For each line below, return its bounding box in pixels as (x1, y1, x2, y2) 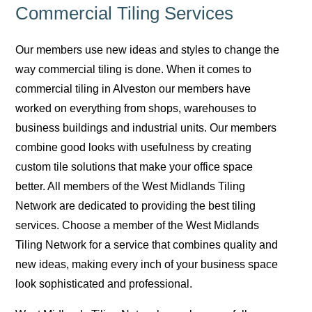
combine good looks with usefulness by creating (15, 141, 252, 153)
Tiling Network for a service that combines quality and (15, 238, 279, 251)
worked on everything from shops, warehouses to (15, 102, 257, 114)
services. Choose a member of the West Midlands (15, 219, 260, 231)
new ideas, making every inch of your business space (15, 258, 279, 270)
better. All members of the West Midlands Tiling (15, 180, 246, 192)
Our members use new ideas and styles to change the (15, 43, 280, 56)
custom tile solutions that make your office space (15, 160, 253, 173)
